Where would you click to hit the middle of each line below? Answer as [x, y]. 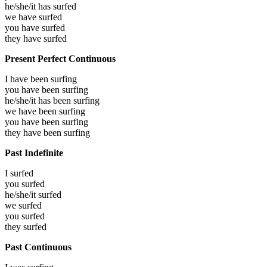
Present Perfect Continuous [60, 58]
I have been [28, 79]
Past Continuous [38, 247]
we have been [32, 111]
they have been [34, 132]
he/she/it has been [39, 100]
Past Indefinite [34, 153]
